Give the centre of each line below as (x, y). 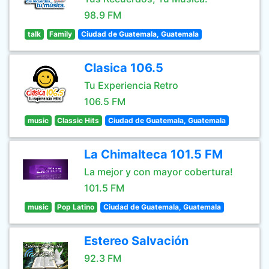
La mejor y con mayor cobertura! (159, 172)
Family (61, 34)
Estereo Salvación (136, 241)
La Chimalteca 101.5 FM (153, 154)
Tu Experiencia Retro (131, 85)
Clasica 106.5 (124, 68)
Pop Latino (76, 207)
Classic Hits (78, 120)
